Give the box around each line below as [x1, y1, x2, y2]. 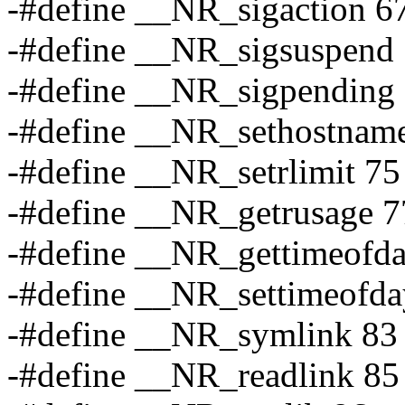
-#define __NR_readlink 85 [7, 355, 400, 395]
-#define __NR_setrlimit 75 [7, 152, 400, 192]
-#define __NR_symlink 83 [7, 315, 398, 354]
